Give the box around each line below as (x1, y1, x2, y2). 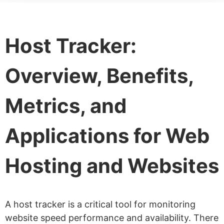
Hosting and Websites (5, 153, 219, 178)
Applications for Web (5, 123, 209, 148)
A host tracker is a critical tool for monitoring (5, 199, 195, 210)
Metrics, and (5, 93, 126, 118)
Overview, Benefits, (5, 63, 193, 88)
